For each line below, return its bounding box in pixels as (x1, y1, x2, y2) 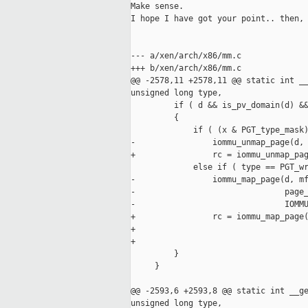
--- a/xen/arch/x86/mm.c (131, 51, 241, 61)
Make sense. (131, 1, 188, 12)
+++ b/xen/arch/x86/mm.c (131, 63, 241, 74)
